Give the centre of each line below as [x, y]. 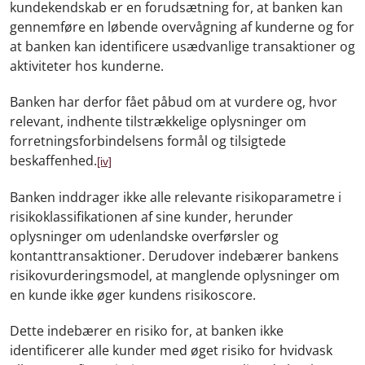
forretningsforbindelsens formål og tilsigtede [148, 141]
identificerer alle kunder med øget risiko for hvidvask [171, 350]
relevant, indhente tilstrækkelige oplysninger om [158, 121]
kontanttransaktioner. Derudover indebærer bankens [174, 255]
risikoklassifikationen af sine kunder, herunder [152, 216]
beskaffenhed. [53, 160]
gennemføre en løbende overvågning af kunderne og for [182, 26]
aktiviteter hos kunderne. [87, 66]
